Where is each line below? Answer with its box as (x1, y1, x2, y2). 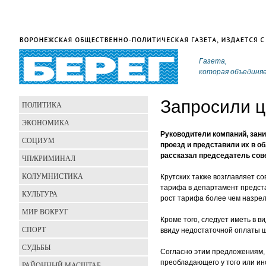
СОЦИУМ (22, 135, 55, 145)
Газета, (199, 57, 227, 65)
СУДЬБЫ (22, 242, 50, 252)
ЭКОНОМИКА (22, 118, 69, 127)
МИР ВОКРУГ (22, 207, 68, 216)
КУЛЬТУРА (22, 189, 58, 198)
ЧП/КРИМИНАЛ (22, 153, 75, 163)
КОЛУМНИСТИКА (22, 171, 83, 180)
